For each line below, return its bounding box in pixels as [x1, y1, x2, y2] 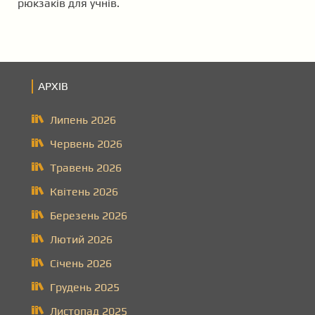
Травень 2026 [50, 160, 122, 174]
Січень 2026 [50, 256, 112, 270]
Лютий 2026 [50, 232, 112, 246]
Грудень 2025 [50, 280, 120, 294]
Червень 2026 [50, 136, 122, 150]
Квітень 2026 [50, 184, 118, 198]
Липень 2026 [50, 112, 116, 127]
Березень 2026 [50, 208, 127, 222]
